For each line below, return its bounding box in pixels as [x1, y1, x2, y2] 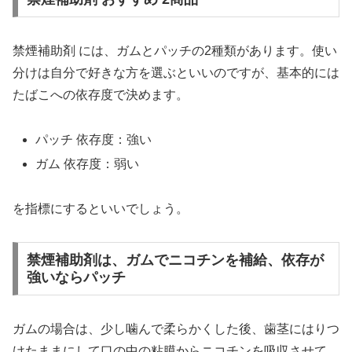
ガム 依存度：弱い [35, 156, 140, 170]
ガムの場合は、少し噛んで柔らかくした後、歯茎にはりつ [13, 322, 339, 336]
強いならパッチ [26, 269, 126, 286]
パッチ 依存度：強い [35, 132, 152, 146]
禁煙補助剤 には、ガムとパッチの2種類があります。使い [13, 43, 337, 57]
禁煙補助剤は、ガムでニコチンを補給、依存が [26, 252, 324, 269]
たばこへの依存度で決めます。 [13, 87, 189, 101]
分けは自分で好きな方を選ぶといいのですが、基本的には [13, 65, 339, 79]
